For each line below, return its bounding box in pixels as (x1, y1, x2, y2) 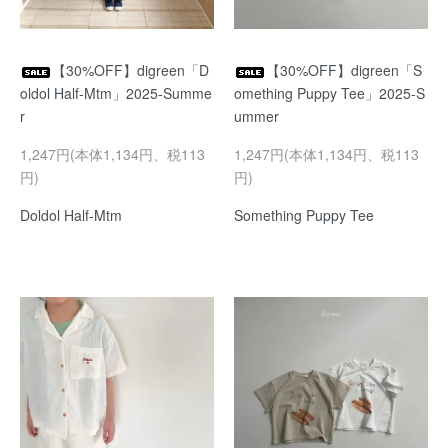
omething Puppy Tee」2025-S (234, 83, 425, 103)
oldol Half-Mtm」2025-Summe (20, 83, 212, 103)
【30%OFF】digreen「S (266, 60, 422, 80)
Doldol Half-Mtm (20, 205, 122, 225)
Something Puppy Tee (234, 205, 374, 225)
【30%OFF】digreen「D (52, 60, 209, 80)
